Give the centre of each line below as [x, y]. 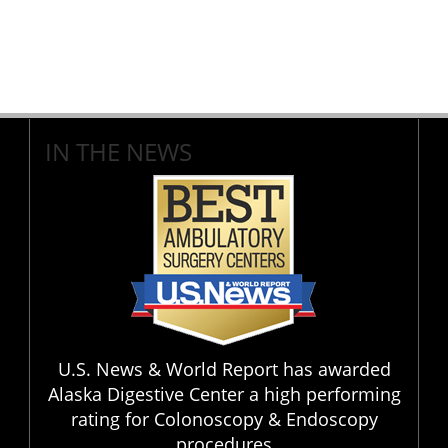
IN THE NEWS [118, 151]
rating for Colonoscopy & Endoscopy [224, 419]
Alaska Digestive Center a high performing [224, 394]
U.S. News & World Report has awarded [224, 369]
